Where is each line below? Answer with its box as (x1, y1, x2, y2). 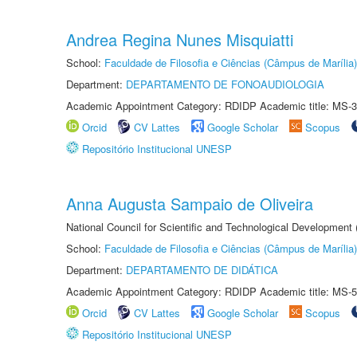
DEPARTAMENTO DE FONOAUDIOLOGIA (126, 76, 324, 92)
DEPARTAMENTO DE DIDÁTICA (126, 262, 278, 277)
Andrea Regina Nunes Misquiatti (66, 28, 293, 51)
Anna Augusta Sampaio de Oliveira (66, 192, 313, 215)
